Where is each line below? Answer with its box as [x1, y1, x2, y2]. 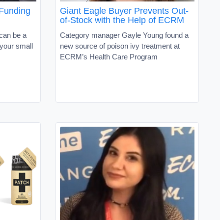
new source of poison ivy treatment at [60, 41, 180, 50]
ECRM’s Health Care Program [60, 52, 158, 61]
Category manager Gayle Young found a [60, 30, 189, 39]
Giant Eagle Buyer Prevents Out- [60, 5, 189, 16]
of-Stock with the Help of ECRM [60, 15, 184, 25]
